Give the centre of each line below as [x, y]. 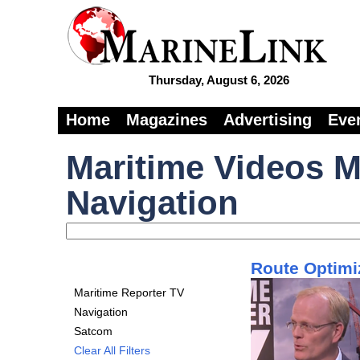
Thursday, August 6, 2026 [219, 80]
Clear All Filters [112, 350]
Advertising [268, 120]
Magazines [167, 120]
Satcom [93, 331]
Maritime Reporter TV [129, 292]
